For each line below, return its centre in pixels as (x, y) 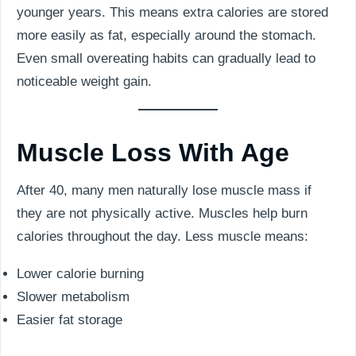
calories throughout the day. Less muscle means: (163, 236)
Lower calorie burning (80, 273)
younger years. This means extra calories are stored (172, 12)
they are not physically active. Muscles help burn (162, 213)
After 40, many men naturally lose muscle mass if (164, 190)
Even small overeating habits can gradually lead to (166, 58)
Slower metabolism (73, 296)
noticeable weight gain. (84, 81)
